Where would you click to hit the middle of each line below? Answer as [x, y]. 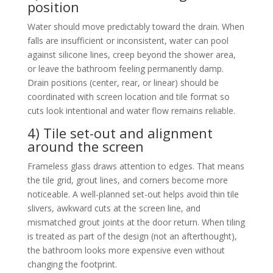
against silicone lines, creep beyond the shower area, [131, 54]
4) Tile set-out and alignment [120, 133]
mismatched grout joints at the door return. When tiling [136, 222]
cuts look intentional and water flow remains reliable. [131, 110]
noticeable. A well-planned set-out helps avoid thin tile [133, 194]
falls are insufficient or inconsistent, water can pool [128, 40]
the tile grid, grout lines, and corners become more [127, 180]
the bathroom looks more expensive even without [126, 250]
